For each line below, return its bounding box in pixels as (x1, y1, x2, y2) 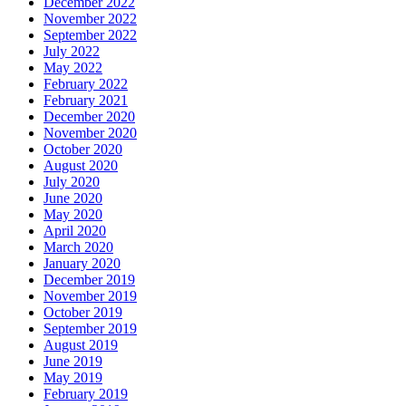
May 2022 (43, 60, 102, 76)
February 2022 (43, 76, 128, 92)
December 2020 (43, 109, 135, 125)
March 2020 (43, 239, 113, 256)
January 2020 (43, 256, 121, 272)
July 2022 (43, 43, 100, 60)
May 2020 (43, 207, 102, 223)
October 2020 (43, 141, 122, 158)
